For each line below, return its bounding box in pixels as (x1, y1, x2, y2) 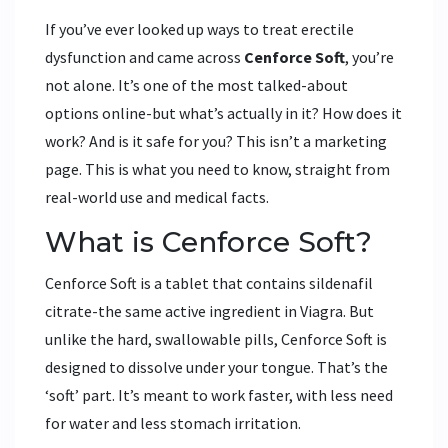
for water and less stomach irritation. (45, 413, 301, 434)
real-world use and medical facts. (45, 187, 269, 208)
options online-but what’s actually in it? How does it (45, 103, 402, 124)
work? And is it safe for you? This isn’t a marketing (45, 131, 387, 152)
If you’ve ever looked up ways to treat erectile (45, 19, 354, 40)
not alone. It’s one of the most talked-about (45, 75, 348, 96)
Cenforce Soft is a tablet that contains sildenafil (45, 273, 373, 294)
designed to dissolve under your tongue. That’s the (45, 357, 388, 378)
